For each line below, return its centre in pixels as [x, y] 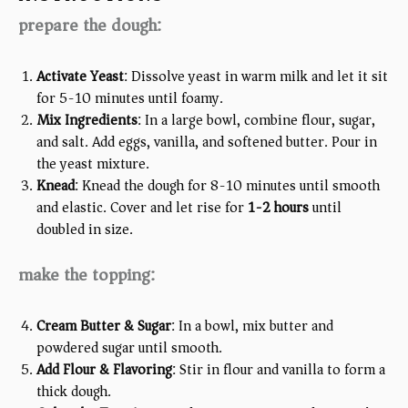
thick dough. [74, 391]
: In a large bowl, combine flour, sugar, [256, 120]
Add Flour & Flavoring [104, 369]
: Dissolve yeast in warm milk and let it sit [256, 76]
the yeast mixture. [93, 163]
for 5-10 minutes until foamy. [130, 98]
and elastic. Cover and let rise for [142, 207]
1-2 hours [278, 207]
